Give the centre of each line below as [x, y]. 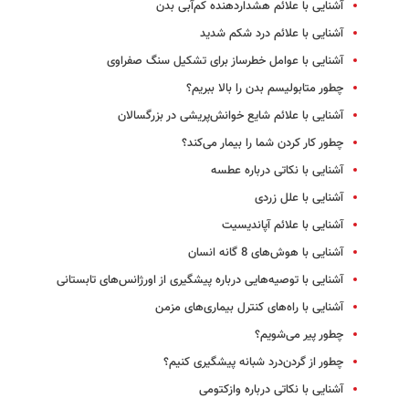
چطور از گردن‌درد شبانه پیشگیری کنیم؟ [253, 363]
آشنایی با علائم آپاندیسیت [283, 226]
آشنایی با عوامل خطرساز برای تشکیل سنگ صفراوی [225, 62]
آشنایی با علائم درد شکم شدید [272, 34]
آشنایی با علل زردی [299, 199]
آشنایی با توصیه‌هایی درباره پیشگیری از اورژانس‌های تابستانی [200, 281]
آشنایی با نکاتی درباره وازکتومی [271, 390]
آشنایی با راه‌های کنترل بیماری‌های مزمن [249, 308]
